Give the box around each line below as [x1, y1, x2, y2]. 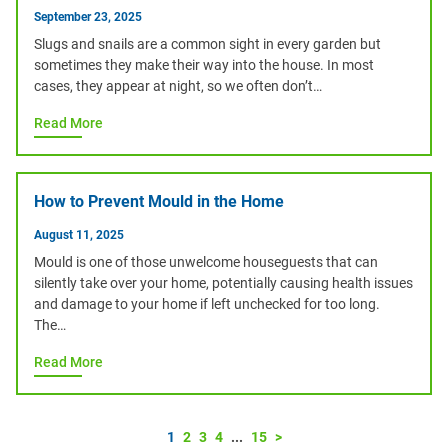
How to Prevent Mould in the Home [34, 192, 284, 211]
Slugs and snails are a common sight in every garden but [34, 36, 381, 52]
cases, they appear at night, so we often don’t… [34, 78, 322, 94]
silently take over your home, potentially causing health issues [34, 275, 413, 291]
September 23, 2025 [34, 10, 142, 24]
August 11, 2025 [34, 228, 124, 242]
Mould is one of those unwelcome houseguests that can [34, 254, 378, 270]
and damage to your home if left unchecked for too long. [34, 296, 380, 312]
